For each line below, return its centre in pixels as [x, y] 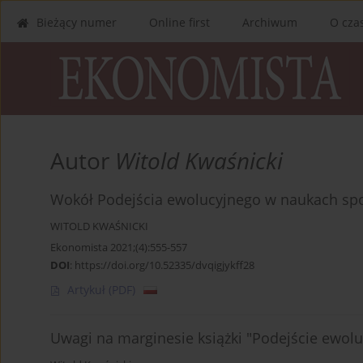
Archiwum [270, 22]
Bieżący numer [77, 22]
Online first [179, 22]
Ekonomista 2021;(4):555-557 [119, 248]
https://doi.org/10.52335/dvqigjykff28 [164, 265]
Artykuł [88, 290]
